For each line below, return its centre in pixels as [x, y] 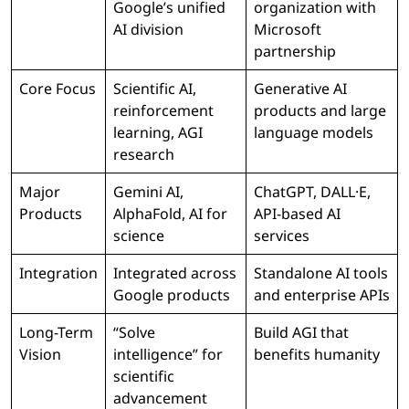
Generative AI [300, 89]
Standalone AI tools [321, 273]
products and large [320, 111]
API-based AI [297, 214]
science [139, 236]
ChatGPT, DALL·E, [312, 192]
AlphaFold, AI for [170, 214]
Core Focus [58, 89]
